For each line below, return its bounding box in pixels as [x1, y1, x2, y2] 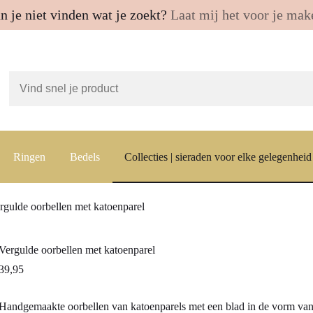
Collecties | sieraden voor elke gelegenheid [124, 150, 312, 163]
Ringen [13, 150, 45, 163]
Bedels [70, 150, 100, 163]
